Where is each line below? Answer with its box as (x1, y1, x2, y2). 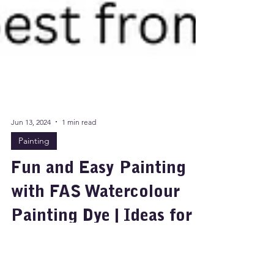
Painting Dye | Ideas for (11, 230, 192, 247)
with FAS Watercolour (11, 206, 180, 223)
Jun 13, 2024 (11, 139, 51, 149)
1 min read (62, 139, 96, 149)
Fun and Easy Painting (11, 182, 186, 199)
